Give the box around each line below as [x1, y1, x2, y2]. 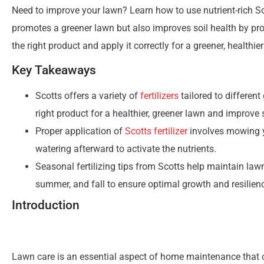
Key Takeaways [12, 62, 96, 77]
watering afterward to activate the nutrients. [35, 143, 216, 154]
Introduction [12, 197, 80, 212]
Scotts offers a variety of [35, 90, 140, 101]
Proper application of [35, 125, 125, 137]
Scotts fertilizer [125, 125, 187, 137]
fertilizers [140, 90, 179, 101]
